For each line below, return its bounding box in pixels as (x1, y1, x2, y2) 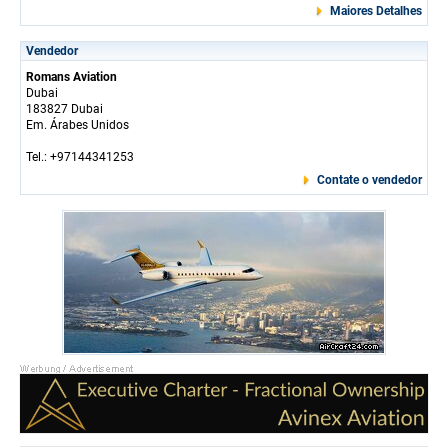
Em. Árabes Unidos (26, 117, 129, 132)
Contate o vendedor (317, 172, 422, 187)
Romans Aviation (26, 69, 117, 84)
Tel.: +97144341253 (26, 149, 134, 164)
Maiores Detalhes (330, 3, 422, 18)
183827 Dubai (26, 101, 103, 116)
